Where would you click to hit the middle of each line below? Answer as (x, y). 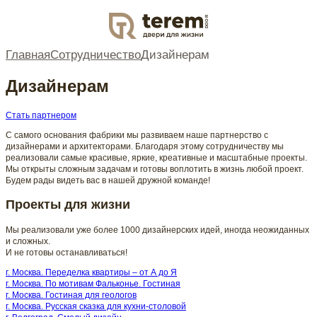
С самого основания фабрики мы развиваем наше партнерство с (137, 135)
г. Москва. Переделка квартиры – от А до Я (91, 273)
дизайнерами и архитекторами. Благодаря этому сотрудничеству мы (145, 146)
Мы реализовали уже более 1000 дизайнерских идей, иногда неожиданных (157, 230)
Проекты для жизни (68, 205)
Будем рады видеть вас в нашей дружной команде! (108, 180)
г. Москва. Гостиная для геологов (71, 295)
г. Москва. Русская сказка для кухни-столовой (96, 307)
